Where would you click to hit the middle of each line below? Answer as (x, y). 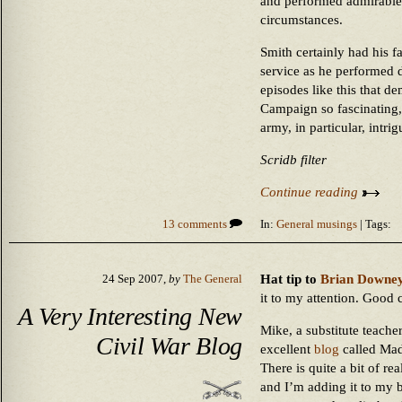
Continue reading (311, 192)
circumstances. (301, 20)
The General (213, 279)
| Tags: (374, 224)
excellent (287, 349)
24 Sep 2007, (135, 279)
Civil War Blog (169, 345)
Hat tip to (290, 279)
